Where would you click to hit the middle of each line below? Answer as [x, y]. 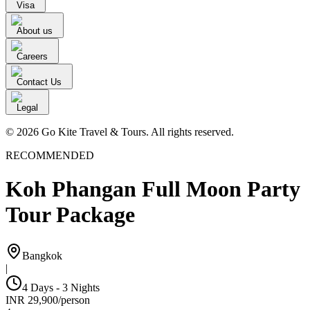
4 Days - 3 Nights [61, 287]
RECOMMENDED [50, 155]
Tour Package [70, 215]
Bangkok [42, 255]
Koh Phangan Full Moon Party [153, 189]
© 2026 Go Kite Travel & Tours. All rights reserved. [120, 132]
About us [35, 31]
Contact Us [39, 82]
